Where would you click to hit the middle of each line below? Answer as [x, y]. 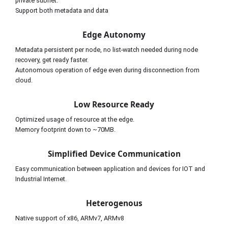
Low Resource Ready [114, 104]
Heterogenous [114, 203]
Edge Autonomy [114, 35]
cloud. [24, 80]
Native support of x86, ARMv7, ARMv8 [70, 218]
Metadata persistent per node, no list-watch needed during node [107, 49]
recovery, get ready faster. [52, 60]
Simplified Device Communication [114, 154]
